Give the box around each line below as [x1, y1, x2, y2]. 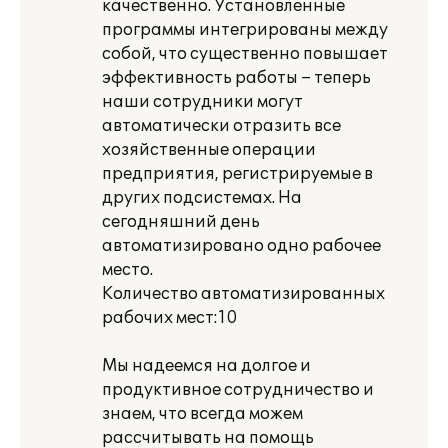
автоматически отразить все [102, 116, 341, 136]
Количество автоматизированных [102, 284, 385, 304]
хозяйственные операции [102, 140, 316, 160]
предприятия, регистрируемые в [102, 164, 373, 184]
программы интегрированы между [102, 20, 388, 40]
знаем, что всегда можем [102, 404, 303, 424]
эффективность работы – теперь [102, 68, 371, 88]
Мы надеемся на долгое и [102, 356, 311, 376]
